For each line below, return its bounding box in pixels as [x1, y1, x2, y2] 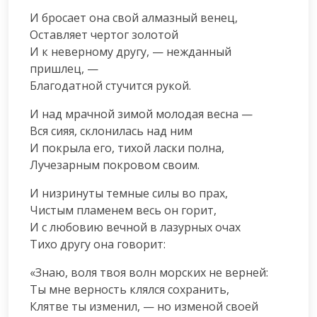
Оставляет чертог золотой [30, 26, 178, 42]
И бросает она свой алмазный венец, [30, 9, 238, 25]
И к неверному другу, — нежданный [30, 43, 231, 59]
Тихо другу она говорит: [30, 236, 166, 252]
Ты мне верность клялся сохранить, [30, 281, 229, 297]
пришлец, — [30, 60, 98, 76]
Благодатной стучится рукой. [30, 77, 191, 93]
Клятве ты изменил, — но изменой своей [30, 298, 258, 314]
